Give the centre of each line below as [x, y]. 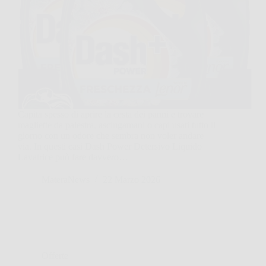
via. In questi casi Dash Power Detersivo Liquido [110, 146]
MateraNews [66, 179]
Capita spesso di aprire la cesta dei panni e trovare [111, 114]
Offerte [55, 255]
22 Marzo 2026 [132, 179]
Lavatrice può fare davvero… [73, 157]
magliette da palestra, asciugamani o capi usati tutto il [117, 125]
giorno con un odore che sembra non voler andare [111, 135]
